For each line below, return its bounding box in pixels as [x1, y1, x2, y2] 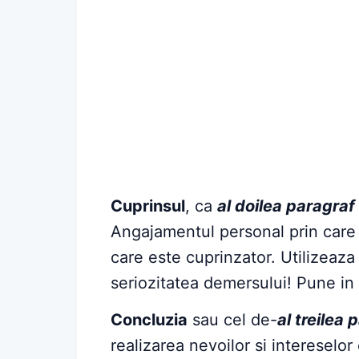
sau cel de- [188, 309, 277, 329]
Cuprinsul [111, 196, 185, 216]
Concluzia [111, 309, 188, 329]
